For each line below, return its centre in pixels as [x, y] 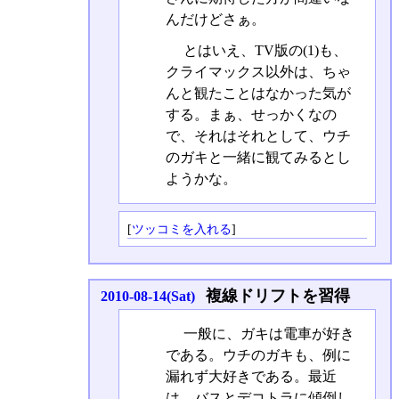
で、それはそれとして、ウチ [258, 136]
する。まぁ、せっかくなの [251, 115]
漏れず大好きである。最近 [251, 376]
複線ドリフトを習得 [277, 296]
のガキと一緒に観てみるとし [258, 158]
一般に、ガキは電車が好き [267, 333]
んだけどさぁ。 [215, 20]
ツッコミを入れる [181, 228]
